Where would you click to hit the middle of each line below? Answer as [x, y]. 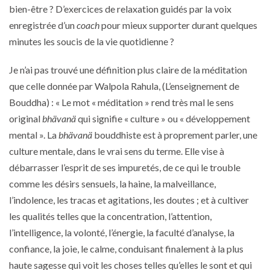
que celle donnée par [52, 86]
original [26, 118]
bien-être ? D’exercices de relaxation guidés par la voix [120, 8]
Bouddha [28, 102]
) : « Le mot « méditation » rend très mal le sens [140, 102]
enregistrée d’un [43, 25]
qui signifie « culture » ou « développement [164, 118]
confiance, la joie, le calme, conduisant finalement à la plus [126, 248]
